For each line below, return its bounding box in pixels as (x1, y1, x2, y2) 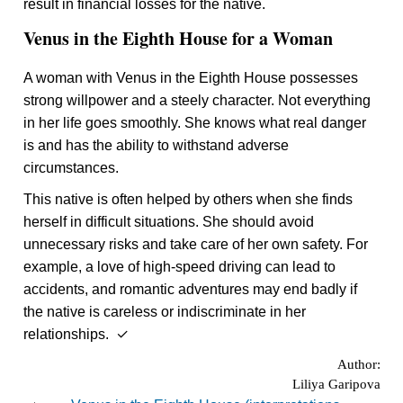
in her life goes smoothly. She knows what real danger (23, 115, 367, 131)
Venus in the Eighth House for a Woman (23, 25, 334, 52)
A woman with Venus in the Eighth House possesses (23, 70, 359, 86)
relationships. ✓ (23, 327, 130, 343)
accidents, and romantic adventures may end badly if (23, 282, 358, 298)
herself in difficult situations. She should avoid (23, 214, 315, 230)
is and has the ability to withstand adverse (23, 138, 290, 154)
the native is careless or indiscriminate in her (23, 304, 307, 320)
